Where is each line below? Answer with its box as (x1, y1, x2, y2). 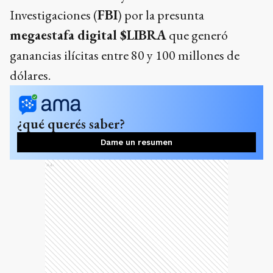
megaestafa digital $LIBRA (10, 26, 166, 44)
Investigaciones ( (10, 6, 97, 24)
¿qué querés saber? (17, 115, 125, 133)
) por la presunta (118, 6, 204, 24)
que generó (166, 26, 228, 44)
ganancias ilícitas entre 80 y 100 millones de (10, 46, 239, 64)
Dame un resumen (101, 138, 172, 147)
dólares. (10, 66, 51, 84)
